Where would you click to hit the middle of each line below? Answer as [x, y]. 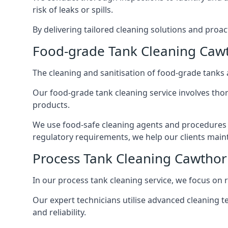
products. [51, 105]
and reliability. [59, 212]
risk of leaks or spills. [73, 10]
